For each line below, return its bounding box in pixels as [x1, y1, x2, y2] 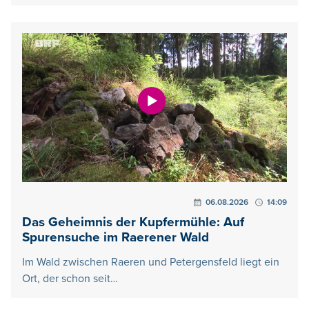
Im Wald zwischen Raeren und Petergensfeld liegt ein [22, 255, 279, 269]
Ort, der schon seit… [22, 271, 118, 286]
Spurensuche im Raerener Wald [22, 229, 209, 246]
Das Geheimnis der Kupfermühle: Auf [22, 214, 244, 230]
